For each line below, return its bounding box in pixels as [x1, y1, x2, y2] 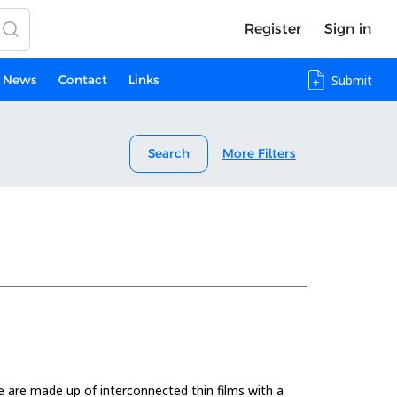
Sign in [323, 20, 371, 37]
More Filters [222, 145, 296, 161]
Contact [58, 71, 107, 88]
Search [148, 145, 190, 161]
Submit [331, 71, 372, 89]
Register [244, 20, 301, 37]
